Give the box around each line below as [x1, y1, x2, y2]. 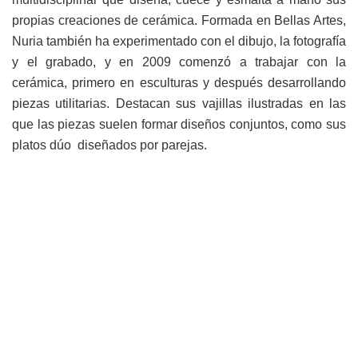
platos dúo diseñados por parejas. [12, 138, 207, 153]
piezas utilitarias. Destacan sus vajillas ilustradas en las [12, 97, 346, 111]
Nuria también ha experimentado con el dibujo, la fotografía [12, 34, 346, 49]
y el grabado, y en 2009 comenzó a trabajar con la [12, 55, 346, 70]
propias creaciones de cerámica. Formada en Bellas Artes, [12, 14, 346, 28]
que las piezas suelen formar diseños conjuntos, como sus [12, 117, 346, 132]
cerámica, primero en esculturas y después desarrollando [12, 76, 346, 90]
